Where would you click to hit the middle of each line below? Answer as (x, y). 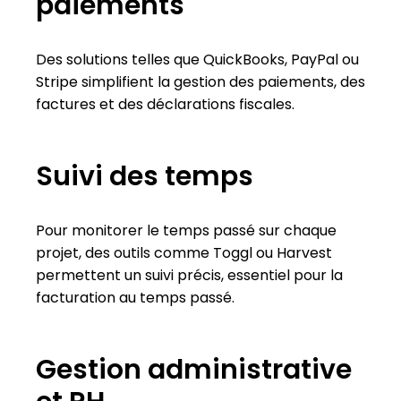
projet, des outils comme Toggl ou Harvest (184, 252)
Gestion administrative (194, 369)
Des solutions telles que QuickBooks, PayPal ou (197, 59)
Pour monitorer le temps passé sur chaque (186, 230)
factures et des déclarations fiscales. (165, 104)
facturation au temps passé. (135, 297)
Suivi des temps (145, 176)
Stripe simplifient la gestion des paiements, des (200, 81)
